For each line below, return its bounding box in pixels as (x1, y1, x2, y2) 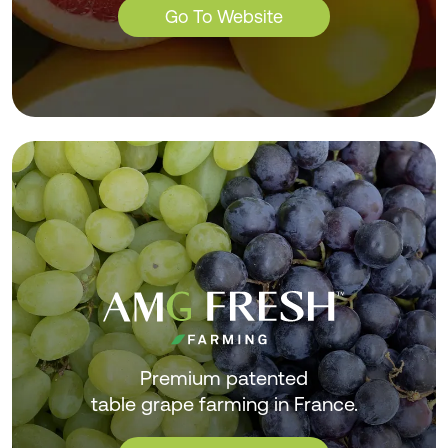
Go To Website (165, 6, 283, 28)
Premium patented (140, 366, 308, 391)
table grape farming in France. (90, 392, 358, 417)
